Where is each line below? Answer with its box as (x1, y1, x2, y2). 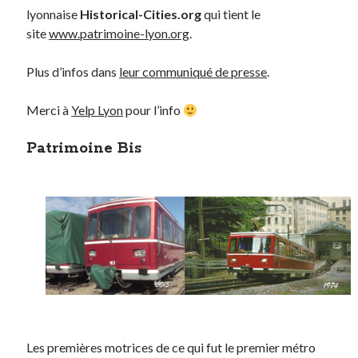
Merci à (26, 102, 72, 118)
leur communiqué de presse (119, 64, 268, 80)
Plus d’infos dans (26, 64, 120, 80)
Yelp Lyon (71, 102, 124, 118)
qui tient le (201, 6, 261, 22)
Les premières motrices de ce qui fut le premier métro (26, 340, 316, 356)
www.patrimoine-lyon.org (49, 26, 190, 42)
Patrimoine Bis (26, 139, 142, 159)
